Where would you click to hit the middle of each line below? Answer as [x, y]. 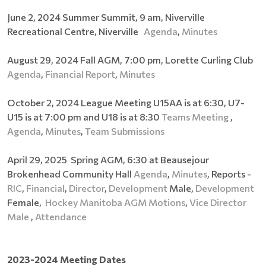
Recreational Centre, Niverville [75, 31]
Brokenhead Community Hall [70, 173]
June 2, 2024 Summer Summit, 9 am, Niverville [106, 17]
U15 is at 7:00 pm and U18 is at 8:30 [84, 116]
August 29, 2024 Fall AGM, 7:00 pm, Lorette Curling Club [131, 59]
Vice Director [218, 202]
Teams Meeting [195, 116]
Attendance [61, 216]
